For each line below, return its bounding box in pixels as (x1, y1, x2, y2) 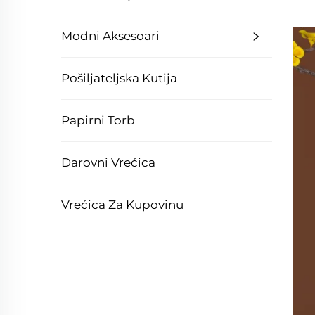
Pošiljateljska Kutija (61, 71, 177, 85)
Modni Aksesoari (61, 29, 160, 43)
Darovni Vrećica (61, 155, 155, 169)
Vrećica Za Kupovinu (61, 198, 184, 212)
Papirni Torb (61, 113, 135, 127)
